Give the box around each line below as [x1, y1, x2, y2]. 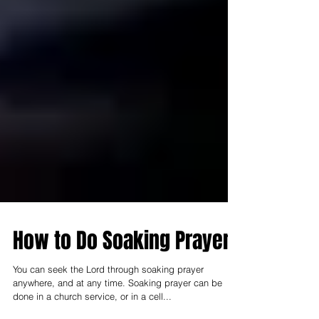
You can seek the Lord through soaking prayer [13, 289, 204, 300]
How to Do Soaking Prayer [13, 251, 230, 282]
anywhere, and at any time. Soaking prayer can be [13, 303, 222, 314]
